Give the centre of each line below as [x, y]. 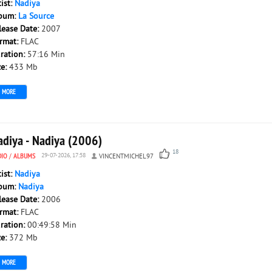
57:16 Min [46, 55]
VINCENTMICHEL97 [126, 157]
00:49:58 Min [52, 226]
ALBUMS [24, 156]
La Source [36, 17]
